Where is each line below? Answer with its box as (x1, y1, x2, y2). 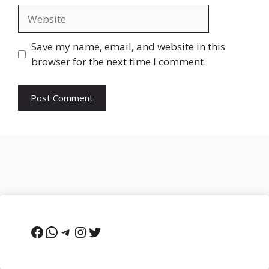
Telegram (58, 221, 122, 241)
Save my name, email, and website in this (31, 40, 225, 54)
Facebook (29, 221, 92, 241)
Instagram (73, 221, 141, 241)
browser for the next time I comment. (31, 55, 206, 69)
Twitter (87, 221, 137, 241)
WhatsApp (44, 221, 112, 241)
